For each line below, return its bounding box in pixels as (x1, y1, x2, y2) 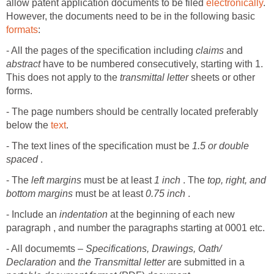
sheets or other (188, 72, 255, 83)
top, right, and (207, 175, 266, 186)
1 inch (154, 175, 180, 186)
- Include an (6, 209, 59, 220)
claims (196, 45, 224, 56)
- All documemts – (6, 243, 86, 254)
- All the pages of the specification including (6, 45, 196, 56)
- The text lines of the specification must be (6, 141, 192, 152)
